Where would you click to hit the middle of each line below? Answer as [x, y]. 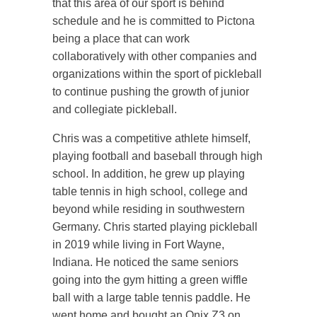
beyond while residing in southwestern [149, 209]
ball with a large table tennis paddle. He [151, 298]
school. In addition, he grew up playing [149, 174]
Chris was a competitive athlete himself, [151, 138]
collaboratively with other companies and [155, 56]
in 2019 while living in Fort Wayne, [138, 244]
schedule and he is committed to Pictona [154, 21]
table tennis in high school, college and [150, 191]
